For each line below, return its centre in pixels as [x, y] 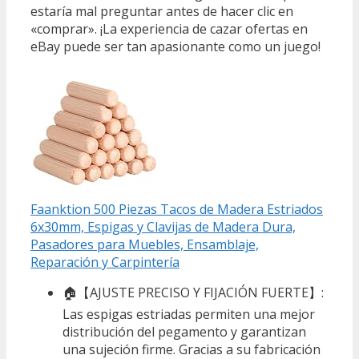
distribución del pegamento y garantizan [184, 332]
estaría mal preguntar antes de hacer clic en [162, 12]
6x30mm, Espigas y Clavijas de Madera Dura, [163, 227]
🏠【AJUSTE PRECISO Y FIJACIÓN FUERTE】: [193, 293]
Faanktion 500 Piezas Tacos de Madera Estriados [177, 210]
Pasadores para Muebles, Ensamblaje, [145, 245]
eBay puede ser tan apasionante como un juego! [175, 47]
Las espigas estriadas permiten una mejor [189, 315]
